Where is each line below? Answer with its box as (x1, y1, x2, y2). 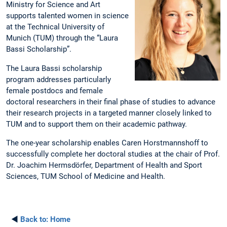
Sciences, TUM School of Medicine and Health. (6, 171, 165, 181)
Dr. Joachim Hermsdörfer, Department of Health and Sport (6, 160, 202, 170)
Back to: (20, 215, 48, 224)
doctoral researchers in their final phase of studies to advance (6, 97, 215, 106)
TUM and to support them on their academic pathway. (6, 119, 187, 129)
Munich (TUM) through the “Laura (6, 33, 118, 43)
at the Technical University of (6, 22, 104, 32)
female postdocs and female (6, 86, 103, 95)
